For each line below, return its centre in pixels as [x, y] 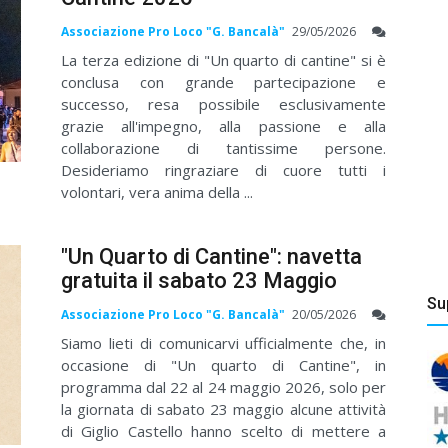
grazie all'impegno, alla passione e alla [223, 126]
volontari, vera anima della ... [157, 192]
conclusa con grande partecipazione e [223, 82]
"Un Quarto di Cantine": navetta [211, 257]
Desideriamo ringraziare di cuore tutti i [223, 170]
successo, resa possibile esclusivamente [223, 104]
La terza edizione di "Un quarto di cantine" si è [223, 60]
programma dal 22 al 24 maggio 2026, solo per [223, 387]
